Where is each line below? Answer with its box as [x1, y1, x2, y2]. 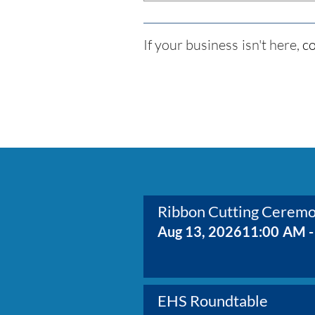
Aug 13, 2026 [157, 222, 243, 240]
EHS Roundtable [157, 290, 268, 310]
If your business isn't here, [143, 36, 302, 53]
